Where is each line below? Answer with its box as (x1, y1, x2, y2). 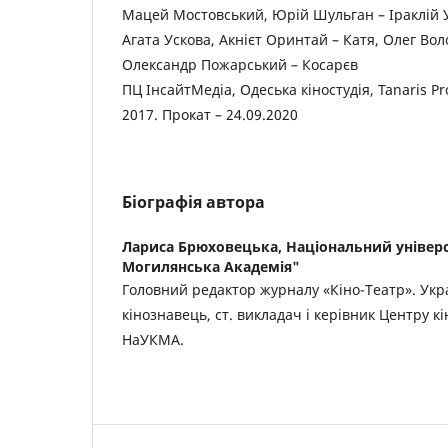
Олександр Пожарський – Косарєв (122, 55, 358, 74)
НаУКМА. (122, 330, 184, 349)
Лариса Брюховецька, (122, 237, 286, 256)
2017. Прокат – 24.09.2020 (122, 105, 298, 124)
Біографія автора (122, 191, 265, 213)
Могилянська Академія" (122, 257, 300, 276)
